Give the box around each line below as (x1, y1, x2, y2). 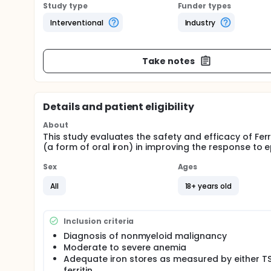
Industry (184, 17, 216, 28)
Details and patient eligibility (43, 100, 195, 114)
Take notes (142, 54, 195, 67)
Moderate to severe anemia (64, 241, 187, 253)
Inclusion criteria (64, 215, 134, 226)
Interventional (50, 17, 103, 28)
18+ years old (184, 180, 232, 191)
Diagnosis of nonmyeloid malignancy (64, 230, 227, 242)
